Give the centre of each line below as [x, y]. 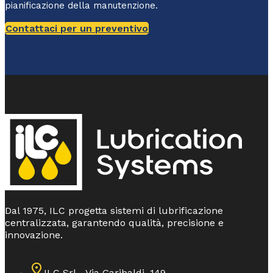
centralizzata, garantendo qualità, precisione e [114, 222]
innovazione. [34, 235]
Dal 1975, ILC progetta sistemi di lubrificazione [114, 210]
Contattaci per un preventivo [77, 29]
